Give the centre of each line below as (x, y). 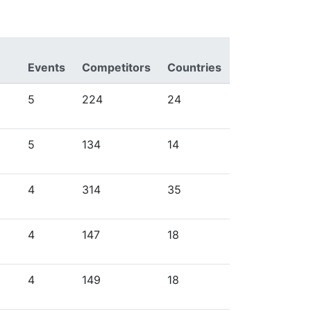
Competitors (116, 67)
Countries (194, 67)
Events (47, 67)
